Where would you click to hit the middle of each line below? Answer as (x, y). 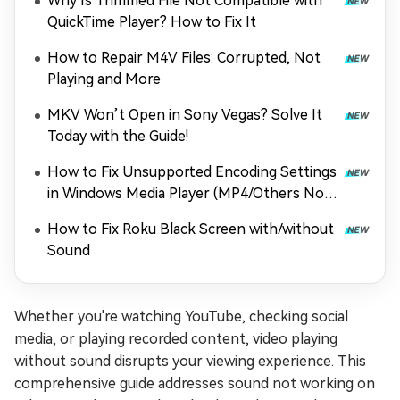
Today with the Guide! (118, 136)
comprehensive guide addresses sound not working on (195, 383)
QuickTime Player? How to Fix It (152, 22)
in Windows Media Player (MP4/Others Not (189, 193)
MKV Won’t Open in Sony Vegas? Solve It (185, 115)
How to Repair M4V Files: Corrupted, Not (184, 58)
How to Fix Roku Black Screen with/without (191, 229)
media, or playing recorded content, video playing (176, 339)
